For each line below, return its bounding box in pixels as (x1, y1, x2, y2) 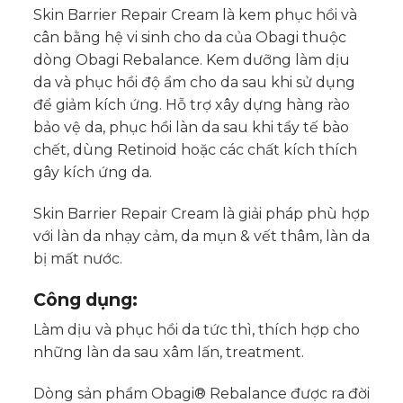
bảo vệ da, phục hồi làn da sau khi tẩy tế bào (32, 119, 349, 137)
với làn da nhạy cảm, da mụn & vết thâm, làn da (32, 227, 370, 245)
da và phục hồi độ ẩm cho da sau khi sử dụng (32, 74, 355, 92)
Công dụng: (32, 288, 138, 310)
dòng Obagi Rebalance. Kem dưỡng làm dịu (32, 51, 350, 69)
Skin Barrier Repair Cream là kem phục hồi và (32, 6, 357, 24)
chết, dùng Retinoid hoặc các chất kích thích (32, 141, 357, 159)
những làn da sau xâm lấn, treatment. (32, 344, 304, 362)
